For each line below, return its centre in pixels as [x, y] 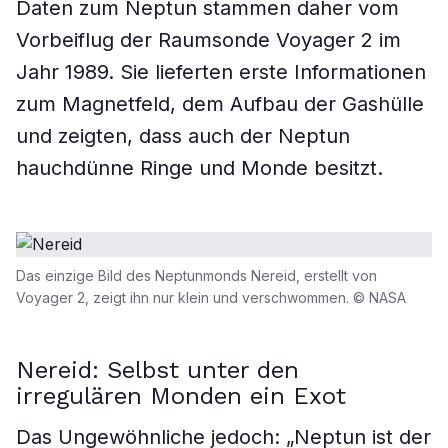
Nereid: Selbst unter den [157, 370]
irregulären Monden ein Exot [181, 396]
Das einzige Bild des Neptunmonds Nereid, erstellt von [196, 275]
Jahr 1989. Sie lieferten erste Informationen [221, 72]
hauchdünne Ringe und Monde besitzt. [199, 168]
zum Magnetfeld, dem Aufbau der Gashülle [220, 104]
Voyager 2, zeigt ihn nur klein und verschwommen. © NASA [211, 297]
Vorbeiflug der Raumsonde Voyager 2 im [208, 40]
